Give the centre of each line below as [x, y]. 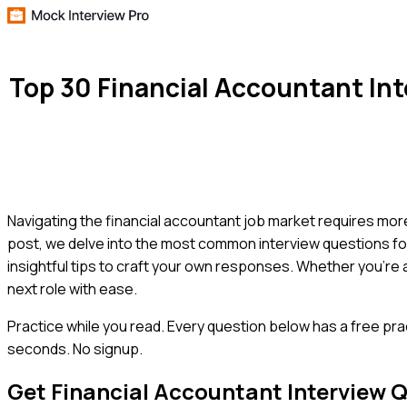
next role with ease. [72, 288]
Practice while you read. [86, 326]
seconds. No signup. [75, 348]
